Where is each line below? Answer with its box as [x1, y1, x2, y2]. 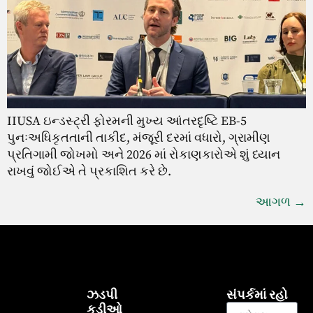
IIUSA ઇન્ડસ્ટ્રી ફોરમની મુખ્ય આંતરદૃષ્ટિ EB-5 [7, 112, 247, 129]
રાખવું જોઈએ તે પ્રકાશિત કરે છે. [7, 163, 171, 180]
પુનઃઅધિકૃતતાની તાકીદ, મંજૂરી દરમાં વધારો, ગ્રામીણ [7, 129, 270, 146]
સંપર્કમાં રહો [226, 286, 289, 304]
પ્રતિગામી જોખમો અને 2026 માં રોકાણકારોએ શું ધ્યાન [7, 146, 280, 163]
